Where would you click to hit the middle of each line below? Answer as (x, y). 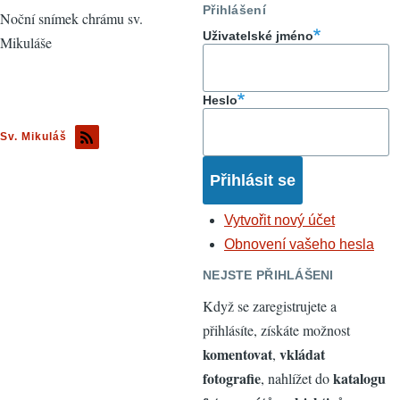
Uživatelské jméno (258, 36)
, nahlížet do (297, 378)
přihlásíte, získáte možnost (276, 329)
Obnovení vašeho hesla (299, 245)
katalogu (359, 378)
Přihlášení (234, 9)
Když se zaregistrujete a (270, 305)
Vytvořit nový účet (279, 221)
